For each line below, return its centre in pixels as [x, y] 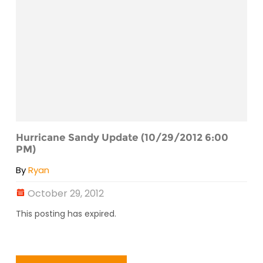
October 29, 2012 [66, 193]
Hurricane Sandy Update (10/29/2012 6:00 [122, 137]
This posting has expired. [66, 213]
